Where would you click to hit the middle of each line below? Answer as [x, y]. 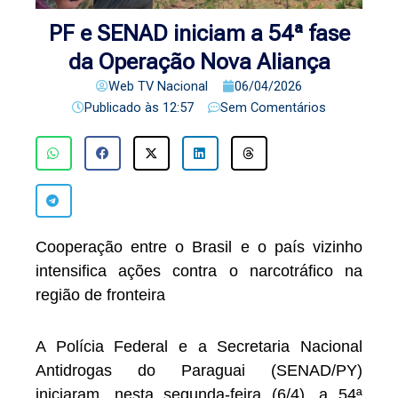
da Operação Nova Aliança [199, 62]
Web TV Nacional [158, 87]
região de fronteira [100, 295]
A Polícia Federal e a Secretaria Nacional [199, 347]
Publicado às [122, 108]
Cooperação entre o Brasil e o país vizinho [199, 247]
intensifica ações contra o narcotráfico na [199, 271]
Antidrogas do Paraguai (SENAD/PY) [199, 371]
